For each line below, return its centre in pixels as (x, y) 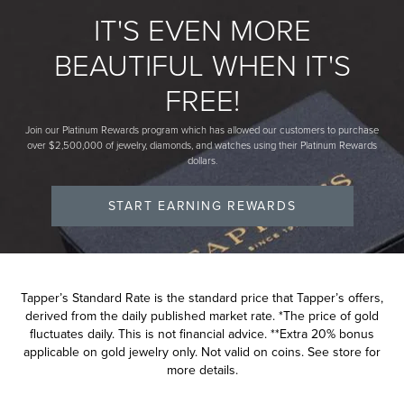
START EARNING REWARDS (202, 206)
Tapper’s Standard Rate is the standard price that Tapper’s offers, (202, 298)
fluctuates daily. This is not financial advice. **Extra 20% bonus (202, 335)
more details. (202, 371)
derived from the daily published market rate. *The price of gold (202, 317)
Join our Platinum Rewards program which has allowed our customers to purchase (202, 129)
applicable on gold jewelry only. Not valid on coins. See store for (202, 353)
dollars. (202, 160)
